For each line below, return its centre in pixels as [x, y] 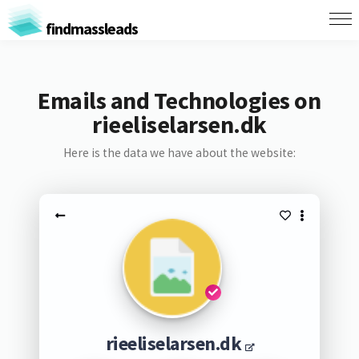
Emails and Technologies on [179, 100]
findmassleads [90, 28]
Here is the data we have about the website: [179, 153]
